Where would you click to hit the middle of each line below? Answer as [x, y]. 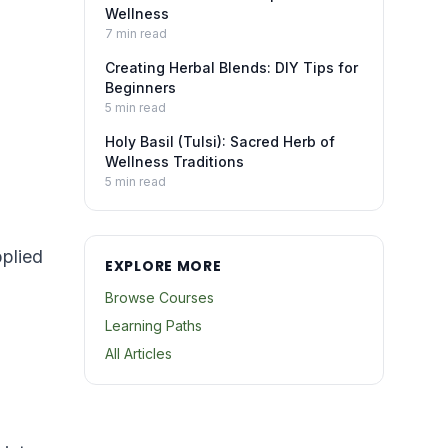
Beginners [140, 87]
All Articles [138, 353]
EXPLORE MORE [163, 266]
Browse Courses [159, 297]
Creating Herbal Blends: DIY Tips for [231, 67]
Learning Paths [153, 325]
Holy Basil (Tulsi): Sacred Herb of [220, 141]
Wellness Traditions [174, 161]
